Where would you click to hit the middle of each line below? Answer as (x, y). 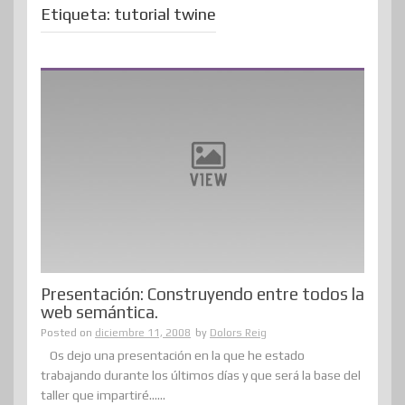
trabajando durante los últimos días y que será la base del (201, 376)
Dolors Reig (238, 333)
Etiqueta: (77, 14)
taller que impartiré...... (103, 396)
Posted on (68, 333)
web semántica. (99, 312)
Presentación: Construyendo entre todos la (202, 294)
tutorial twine (165, 14)
